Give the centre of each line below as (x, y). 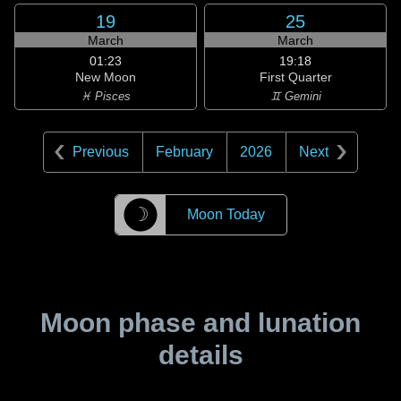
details (200, 355)
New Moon (106, 77)
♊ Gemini (295, 96)
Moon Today (226, 214)
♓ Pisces (106, 96)
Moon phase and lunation (200, 323)
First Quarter (295, 77)
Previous (101, 152)
